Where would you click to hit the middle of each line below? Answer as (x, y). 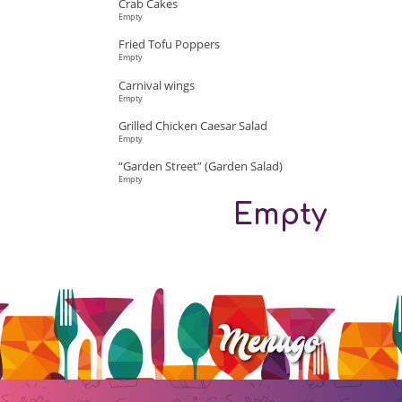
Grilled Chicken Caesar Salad (195, 125)
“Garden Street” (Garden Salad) (201, 166)
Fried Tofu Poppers (171, 44)
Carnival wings (157, 85)
